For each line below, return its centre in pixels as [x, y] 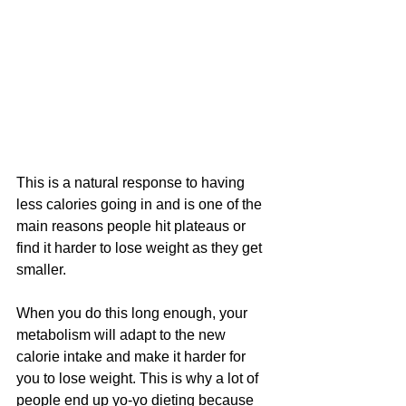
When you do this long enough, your [134, 314]
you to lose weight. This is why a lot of [139, 379]
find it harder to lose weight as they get [141, 248]
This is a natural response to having [132, 183]
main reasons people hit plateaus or [133, 227]
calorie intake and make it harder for [133, 357]
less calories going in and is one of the [141, 205]
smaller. [43, 270]
